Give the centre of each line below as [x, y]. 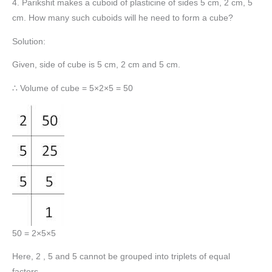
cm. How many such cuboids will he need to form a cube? [123, 18]
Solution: [29, 41]
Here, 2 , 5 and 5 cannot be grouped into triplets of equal [121, 257]
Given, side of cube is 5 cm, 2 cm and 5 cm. [96, 65]
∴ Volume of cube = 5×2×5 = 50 [73, 89]
